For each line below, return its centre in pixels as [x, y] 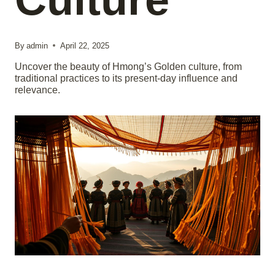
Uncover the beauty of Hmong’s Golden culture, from [128, 66]
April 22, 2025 [85, 45]
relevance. [37, 90]
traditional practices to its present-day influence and [126, 78]
